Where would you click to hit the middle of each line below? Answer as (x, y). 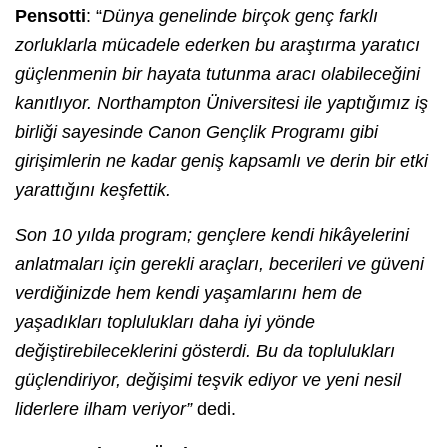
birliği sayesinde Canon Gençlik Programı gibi (196, 131)
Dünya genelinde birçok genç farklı (240, 15)
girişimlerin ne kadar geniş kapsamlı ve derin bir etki (221, 160)
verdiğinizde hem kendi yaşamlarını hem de (188, 292)
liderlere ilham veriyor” (106, 408)
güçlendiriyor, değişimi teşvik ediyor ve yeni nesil (208, 379)
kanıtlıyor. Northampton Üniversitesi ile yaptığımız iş (221, 102)
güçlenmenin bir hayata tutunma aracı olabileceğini (217, 73)
